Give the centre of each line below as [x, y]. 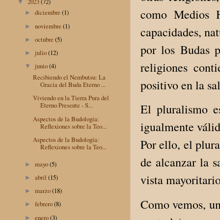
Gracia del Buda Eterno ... [73, 85]
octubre [45, 39]
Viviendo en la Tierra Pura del [71, 98]
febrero [45, 204]
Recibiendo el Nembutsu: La [69, 77]
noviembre [49, 26]
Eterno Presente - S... [67, 105]
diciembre [49, 13]
